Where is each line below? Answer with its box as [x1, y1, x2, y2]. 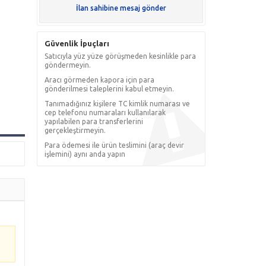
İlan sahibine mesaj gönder [76, 4, 167, 12]
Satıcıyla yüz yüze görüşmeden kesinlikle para [45, 52, 197, 60]
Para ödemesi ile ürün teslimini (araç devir [45, 141, 185, 149]
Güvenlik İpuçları [45, 39, 110, 47]
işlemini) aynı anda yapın [45, 150, 126, 158]
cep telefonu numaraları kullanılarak [45, 108, 166, 116]
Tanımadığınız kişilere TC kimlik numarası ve [45, 99, 191, 107]
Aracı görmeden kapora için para [45, 75, 155, 84]
